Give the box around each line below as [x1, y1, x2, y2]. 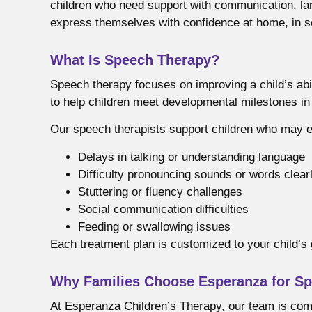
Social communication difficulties [78, 202, 249, 216]
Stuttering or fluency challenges [78, 185, 242, 198]
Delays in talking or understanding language [78, 150, 305, 164]
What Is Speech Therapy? [50, 52, 219, 68]
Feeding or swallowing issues [78, 219, 231, 233]
